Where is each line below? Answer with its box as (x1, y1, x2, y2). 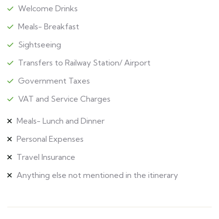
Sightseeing (18, 40, 61, 50)
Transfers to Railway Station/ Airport (18, 58, 151, 68)
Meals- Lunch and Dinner (17, 116, 105, 126)
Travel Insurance (17, 152, 75, 162)
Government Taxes (18, 76, 90, 86)
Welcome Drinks (18, 3, 78, 14)
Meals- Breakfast (18, 22, 79, 32)
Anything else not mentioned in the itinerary (17, 170, 178, 180)
